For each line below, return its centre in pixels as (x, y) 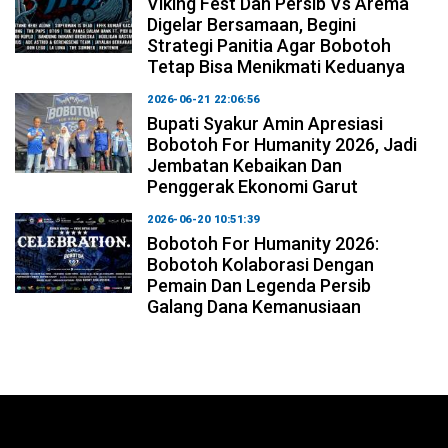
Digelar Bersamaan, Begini (252, 24)
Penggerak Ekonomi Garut (253, 186)
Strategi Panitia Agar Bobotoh (269, 45)
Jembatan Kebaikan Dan (245, 165)
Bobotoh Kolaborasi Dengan (261, 264)
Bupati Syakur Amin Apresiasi (265, 123)
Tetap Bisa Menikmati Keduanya (276, 66)
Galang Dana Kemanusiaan (254, 306)
